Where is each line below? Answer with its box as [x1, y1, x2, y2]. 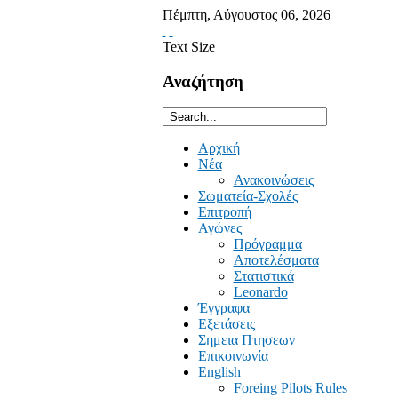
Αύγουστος [212, 7, 277, 22]
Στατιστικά [233, 268, 294, 284]
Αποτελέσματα [233, 252, 319, 268]
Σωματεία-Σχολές [197, 188, 298, 204]
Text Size [162, 39, 215, 54]
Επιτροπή [197, 204, 251, 220]
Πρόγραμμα [233, 236, 302, 252]
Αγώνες [197, 220, 242, 236]
